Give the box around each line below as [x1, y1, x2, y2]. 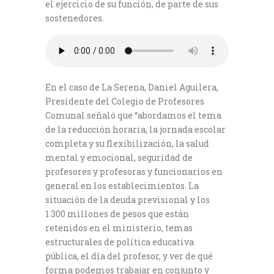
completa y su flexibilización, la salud [45, 138, 209, 150]
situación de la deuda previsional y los [45, 194, 210, 206]
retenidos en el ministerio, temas [45, 222, 193, 234]
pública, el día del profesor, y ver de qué [45, 250, 213, 262]
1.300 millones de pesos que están [45, 208, 189, 220]
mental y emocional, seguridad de [45, 152, 193, 164]
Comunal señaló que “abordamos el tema [45, 109, 221, 122]
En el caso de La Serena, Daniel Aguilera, [45, 81, 218, 94]
